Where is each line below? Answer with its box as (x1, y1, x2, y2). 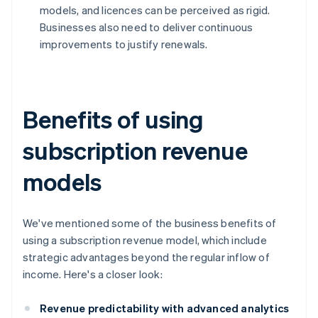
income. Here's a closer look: (23, 267, 163, 282)
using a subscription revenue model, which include (23, 233, 267, 248)
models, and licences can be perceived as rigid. (40, 3, 270, 18)
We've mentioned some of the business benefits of (23, 216, 277, 231)
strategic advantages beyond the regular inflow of (23, 250, 270, 265)
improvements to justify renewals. (40, 37, 208, 52)
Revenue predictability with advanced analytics (40, 301, 290, 316)
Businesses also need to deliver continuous (40, 20, 253, 35)
